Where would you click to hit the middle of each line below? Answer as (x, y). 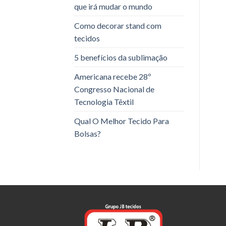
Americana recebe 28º (113, 77)
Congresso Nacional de (114, 89)
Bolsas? (88, 134)
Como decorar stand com (118, 26)
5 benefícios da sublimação (121, 58)
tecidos (87, 38)
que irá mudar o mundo (113, 7)
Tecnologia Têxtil (104, 102)
